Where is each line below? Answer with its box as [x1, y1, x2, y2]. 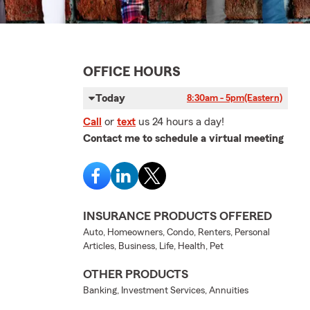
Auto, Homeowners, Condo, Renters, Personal [83, 227, 270, 237]
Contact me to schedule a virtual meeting [83, 132, 284, 144]
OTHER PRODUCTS [83, 267, 188, 280]
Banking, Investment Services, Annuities [83, 285, 248, 295]
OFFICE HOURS [83, 64, 181, 79]
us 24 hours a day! [138, 116, 224, 127]
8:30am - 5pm [187, 93, 244, 103]
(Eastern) [244, 93, 282, 103]
